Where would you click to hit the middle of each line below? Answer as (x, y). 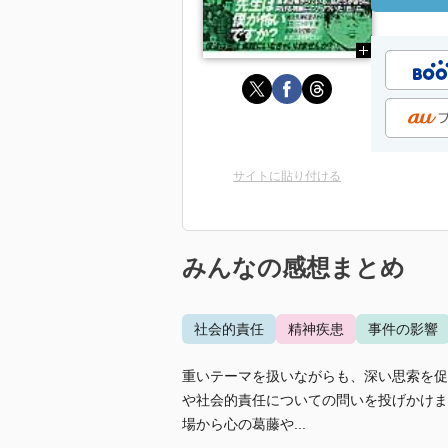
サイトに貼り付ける (287, 176)
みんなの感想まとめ (293, 267)
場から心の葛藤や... (244, 424)
